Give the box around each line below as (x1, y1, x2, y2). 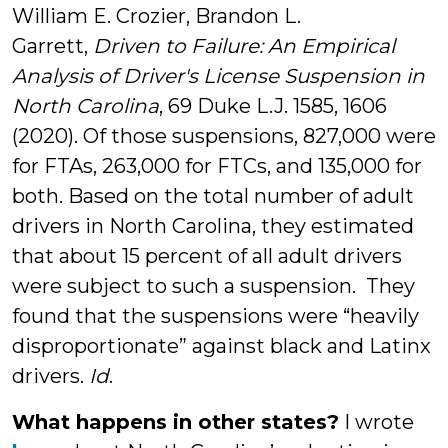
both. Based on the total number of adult (12, 184, 414, 208)
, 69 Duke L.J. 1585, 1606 (159, 94, 387, 118)
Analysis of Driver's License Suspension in (12, 64, 425, 88)
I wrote (339, 410, 414, 434)
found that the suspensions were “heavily (12, 304, 419, 328)
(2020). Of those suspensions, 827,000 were (12, 124, 436, 148)
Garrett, (12, 34, 93, 58)
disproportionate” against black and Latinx (12, 334, 431, 358)
